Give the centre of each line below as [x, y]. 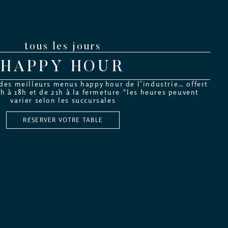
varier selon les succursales [63, 100]
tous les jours [63, 47]
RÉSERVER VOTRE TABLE [63, 120]
